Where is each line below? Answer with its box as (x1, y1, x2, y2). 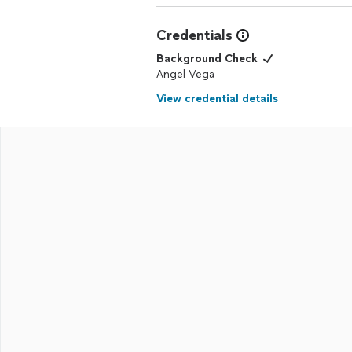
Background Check (156, 52, 258, 65)
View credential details (156, 92, 278, 105)
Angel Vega (156, 68, 214, 81)
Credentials (156, 27, 233, 44)
